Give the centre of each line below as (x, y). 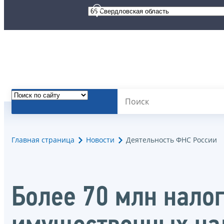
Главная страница (43, 140)
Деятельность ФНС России (171, 140)
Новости (100, 140)
